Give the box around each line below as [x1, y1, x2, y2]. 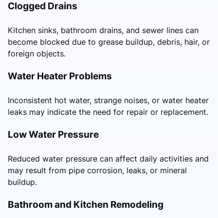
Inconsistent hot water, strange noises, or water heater [8, 95, 209, 106]
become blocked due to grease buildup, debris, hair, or [8, 37, 210, 47]
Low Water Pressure [8, 128, 99, 141]
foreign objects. [8, 49, 66, 59]
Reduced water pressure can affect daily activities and [8, 154, 209, 164]
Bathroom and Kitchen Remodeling [8, 199, 163, 211]
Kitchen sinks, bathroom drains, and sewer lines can [8, 25, 199, 36]
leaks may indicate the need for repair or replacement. [8, 107, 208, 117]
